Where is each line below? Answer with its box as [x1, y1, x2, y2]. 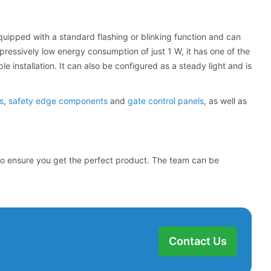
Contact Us [169, 235, 227, 248]
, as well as [204, 96, 247, 106]
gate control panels [128, 96, 204, 106]
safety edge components [8, 96, 108, 106]
